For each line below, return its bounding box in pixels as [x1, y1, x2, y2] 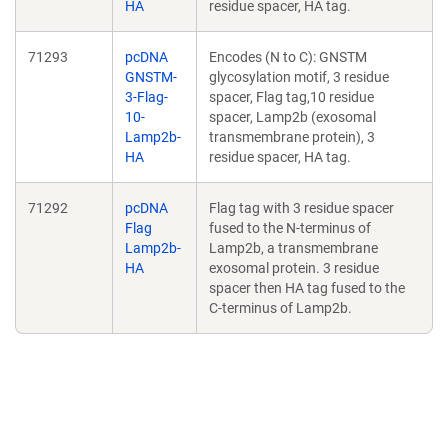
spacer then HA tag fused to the [209, 280, 405, 296]
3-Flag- [125, 89, 168, 105]
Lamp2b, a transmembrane [209, 240, 378, 256]
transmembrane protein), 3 [209, 129, 375, 145]
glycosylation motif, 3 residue [209, 69, 389, 85]
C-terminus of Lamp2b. [209, 300, 352, 316]
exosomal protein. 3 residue [209, 260, 379, 276]
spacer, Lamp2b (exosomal [209, 109, 376, 125]
